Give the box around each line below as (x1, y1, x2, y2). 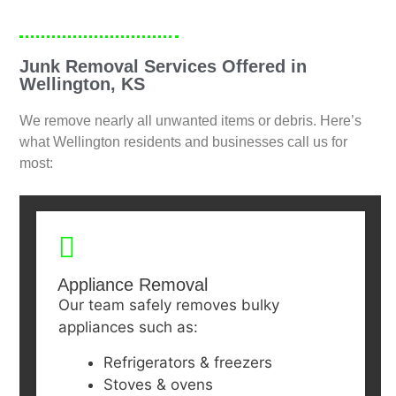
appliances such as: (57, 318, 198, 337)
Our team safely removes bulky (57, 296, 279, 315)
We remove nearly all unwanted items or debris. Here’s (19, 113, 362, 129)
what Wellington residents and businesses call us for (19, 134, 348, 150)
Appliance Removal (57, 275, 208, 295)
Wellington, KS (19, 74, 146, 95)
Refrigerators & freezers (103, 354, 272, 372)
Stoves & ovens (103, 376, 213, 394)
